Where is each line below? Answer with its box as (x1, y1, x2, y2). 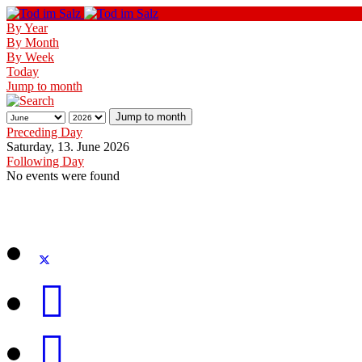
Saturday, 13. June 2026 (6, 140, 129, 154)
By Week (6, 50, 54, 64)
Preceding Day (6, 125, 82, 139)
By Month (6, 36, 59, 49)
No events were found (6, 169, 120, 183)
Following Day (6, 154, 84, 168)
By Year (6, 21, 48, 35)
